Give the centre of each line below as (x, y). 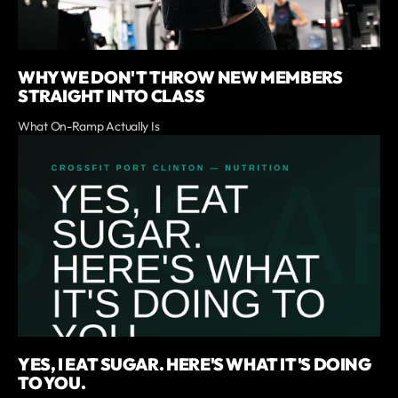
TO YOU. (52, 383)
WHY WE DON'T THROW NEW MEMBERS (180, 77)
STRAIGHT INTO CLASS (111, 96)
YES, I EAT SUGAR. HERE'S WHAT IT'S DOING (195, 365)
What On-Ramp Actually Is (89, 126)
